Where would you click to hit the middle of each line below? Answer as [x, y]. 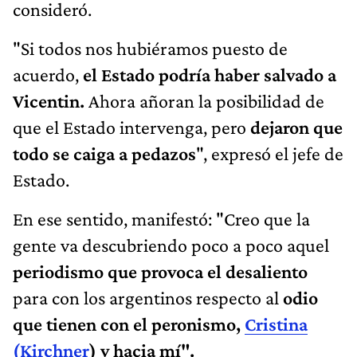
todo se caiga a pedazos [104, 153]
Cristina [276, 324]
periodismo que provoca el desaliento [160, 271]
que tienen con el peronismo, [129, 324]
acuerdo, [46, 74]
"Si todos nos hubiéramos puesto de [150, 48]
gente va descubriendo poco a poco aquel [171, 245]
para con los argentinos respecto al [148, 297]
